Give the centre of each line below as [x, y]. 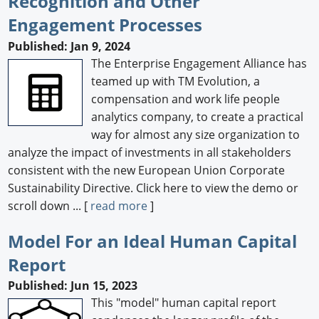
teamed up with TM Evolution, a [176, 81]
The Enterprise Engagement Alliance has [199, 63]
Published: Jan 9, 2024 [69, 46]
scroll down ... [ [49, 205]
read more [119, 205]
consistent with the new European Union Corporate [147, 170]
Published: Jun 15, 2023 [73, 286]
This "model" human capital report [184, 303]
